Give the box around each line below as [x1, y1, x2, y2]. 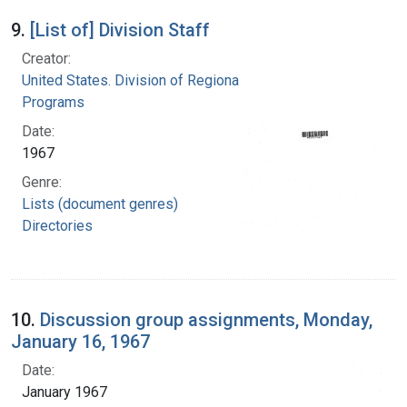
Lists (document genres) [22, 194, 178, 213]
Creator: [22, 49, 71, 67]
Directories [22, 216, 93, 234]
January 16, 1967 [11, 330, 150, 352]
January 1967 [22, 382, 107, 401]
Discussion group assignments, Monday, [40, 308, 372, 331]
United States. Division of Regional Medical [22, 71, 297, 89]
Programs [22, 93, 84, 111]
